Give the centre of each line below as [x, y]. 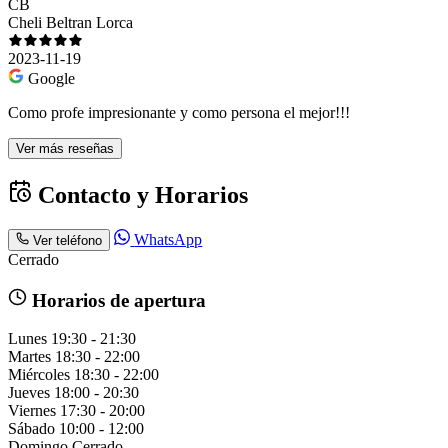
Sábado [31, 429]
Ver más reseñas [65, 148]
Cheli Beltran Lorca [70, 22]
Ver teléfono [68, 240]
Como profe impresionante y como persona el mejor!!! [179, 112]
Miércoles [39, 375]
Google [51, 78]
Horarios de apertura [116, 300]
